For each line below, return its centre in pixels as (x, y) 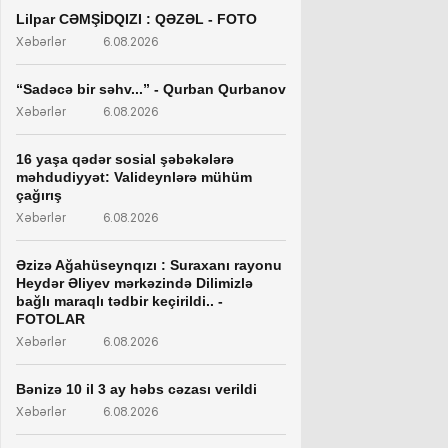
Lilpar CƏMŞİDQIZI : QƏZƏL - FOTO (136, 18)
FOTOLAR (50, 318)
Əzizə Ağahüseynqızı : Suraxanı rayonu (149, 264)
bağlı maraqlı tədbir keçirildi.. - (119, 300)
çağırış (39, 194)
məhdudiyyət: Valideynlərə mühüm (134, 176)
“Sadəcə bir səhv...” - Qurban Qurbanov (151, 88)
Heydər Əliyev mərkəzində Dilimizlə (134, 282)
